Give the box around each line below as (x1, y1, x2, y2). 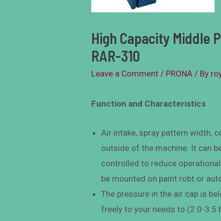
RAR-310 (91, 47, 141, 65)
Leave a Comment (91, 69, 159, 79)
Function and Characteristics (91, 99, 206, 109)
